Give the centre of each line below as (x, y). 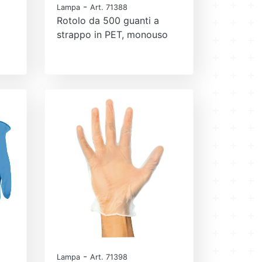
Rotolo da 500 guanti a (108, 20)
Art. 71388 (109, 7)
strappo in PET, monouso (112, 34)
